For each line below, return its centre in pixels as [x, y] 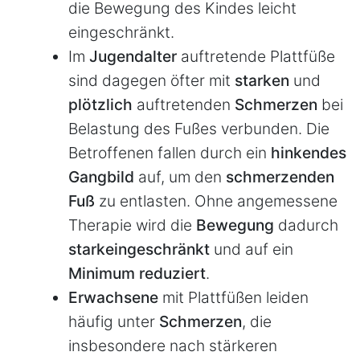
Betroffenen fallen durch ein [168, 153]
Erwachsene [115, 298]
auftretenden [186, 105]
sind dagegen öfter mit [151, 81]
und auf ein [254, 250]
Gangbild [103, 177]
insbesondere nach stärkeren [173, 346]
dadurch [308, 225]
